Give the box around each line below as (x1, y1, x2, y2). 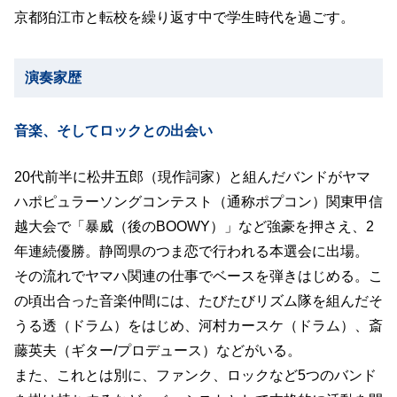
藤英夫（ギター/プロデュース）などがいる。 (13, 343, 301, 358)
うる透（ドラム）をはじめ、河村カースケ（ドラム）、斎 (13, 318, 383, 333)
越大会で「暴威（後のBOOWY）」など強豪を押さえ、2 (13, 219, 374, 234)
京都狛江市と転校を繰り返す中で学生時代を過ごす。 (13, 10, 354, 25)
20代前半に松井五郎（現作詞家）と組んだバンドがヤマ (13, 169, 370, 184)
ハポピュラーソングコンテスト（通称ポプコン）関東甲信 (13, 194, 383, 209)
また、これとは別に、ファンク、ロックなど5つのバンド (13, 368, 377, 383)
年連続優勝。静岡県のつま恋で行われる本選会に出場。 (13, 244, 369, 259)
